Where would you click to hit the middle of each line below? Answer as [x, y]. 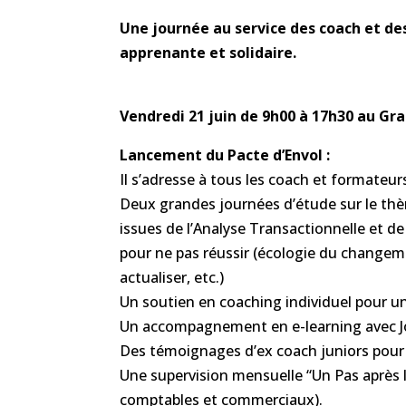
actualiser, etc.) [172, 277]
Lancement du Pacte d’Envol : [225, 155]
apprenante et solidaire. [208, 52]
